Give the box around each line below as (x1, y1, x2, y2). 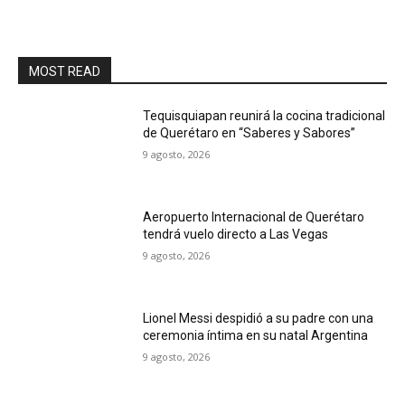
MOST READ (29, 64, 100, 80)
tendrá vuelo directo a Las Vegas (143, 226, 329, 241)
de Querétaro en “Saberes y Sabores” (143, 126, 356, 141)
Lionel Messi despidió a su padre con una (143, 310, 374, 325)
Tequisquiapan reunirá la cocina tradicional (143, 108, 386, 124)
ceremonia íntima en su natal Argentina (143, 327, 369, 343)
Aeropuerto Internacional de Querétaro (143, 209, 365, 224)
